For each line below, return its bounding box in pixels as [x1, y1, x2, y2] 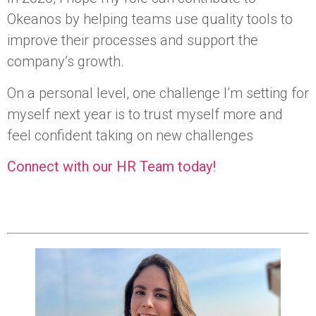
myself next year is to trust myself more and [7, 105, 283, 123]
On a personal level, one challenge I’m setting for [7, 84, 309, 102]
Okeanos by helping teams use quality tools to [7, 11, 293, 28]
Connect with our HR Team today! [7, 158, 216, 176]
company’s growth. [7, 53, 124, 71]
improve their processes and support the [7, 32, 258, 49]
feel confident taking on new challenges [7, 126, 253, 144]
